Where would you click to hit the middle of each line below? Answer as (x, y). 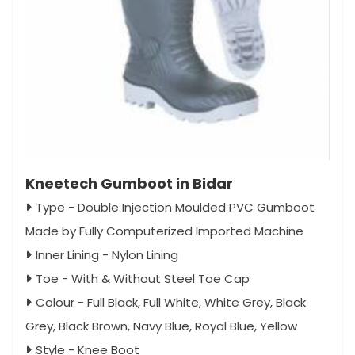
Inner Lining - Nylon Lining (107, 255)
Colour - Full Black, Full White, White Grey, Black (171, 303)
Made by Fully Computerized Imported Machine (164, 231)
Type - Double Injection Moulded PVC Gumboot (175, 208)
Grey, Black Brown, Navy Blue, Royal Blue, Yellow (161, 326)
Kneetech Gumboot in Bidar (129, 184)
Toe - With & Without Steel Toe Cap (143, 279)
